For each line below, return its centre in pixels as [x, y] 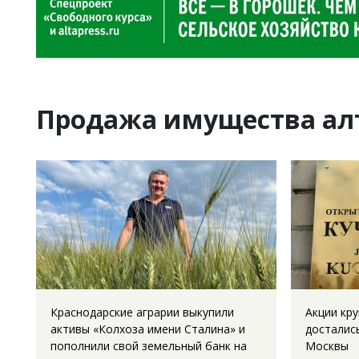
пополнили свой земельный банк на [149, 346]
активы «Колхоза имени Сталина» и [148, 329]
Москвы [327, 346]
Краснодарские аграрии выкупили [142, 312]
